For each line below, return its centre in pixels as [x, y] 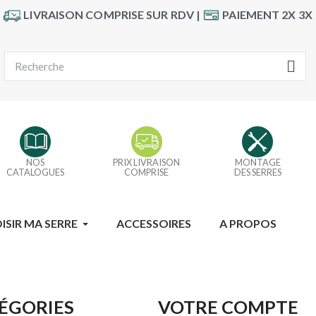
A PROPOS [248, 224]
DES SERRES [257, 172]
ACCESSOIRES [154, 224]
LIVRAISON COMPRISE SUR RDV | [112, 14]
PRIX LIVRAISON [147, 163]
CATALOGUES [36, 172]
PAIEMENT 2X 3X [267, 14]
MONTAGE [257, 163]
